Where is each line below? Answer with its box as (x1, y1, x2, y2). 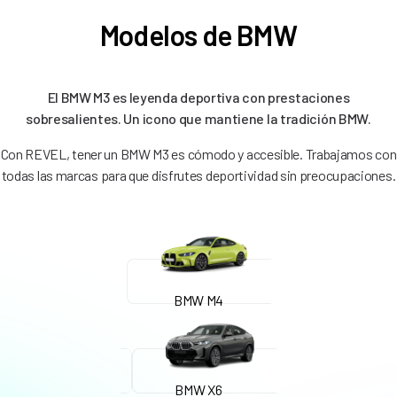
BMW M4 (173, 291, 224, 308)
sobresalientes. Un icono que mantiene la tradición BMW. (26, 109, 371, 127)
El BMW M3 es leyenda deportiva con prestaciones (47, 88, 350, 105)
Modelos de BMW (99, 17, 298, 51)
